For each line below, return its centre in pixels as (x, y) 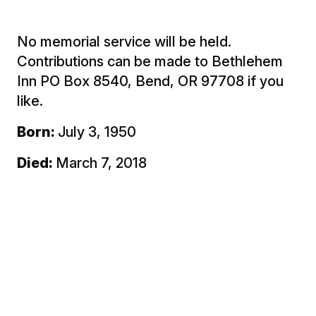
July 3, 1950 (97, 132)
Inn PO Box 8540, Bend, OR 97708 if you (150, 81)
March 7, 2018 (101, 163)
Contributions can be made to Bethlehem (150, 61)
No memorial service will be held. (126, 41)
